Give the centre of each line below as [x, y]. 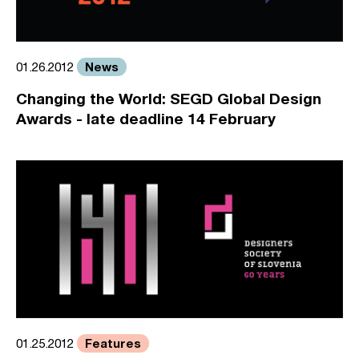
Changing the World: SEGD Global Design [169, 99]
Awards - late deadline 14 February [146, 119]
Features [113, 343]
